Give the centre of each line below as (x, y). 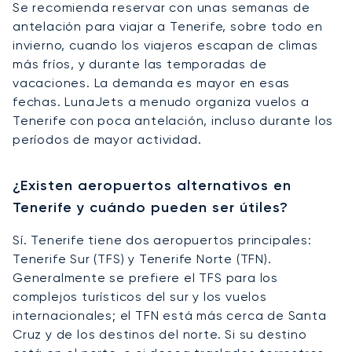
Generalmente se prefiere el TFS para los (145, 277)
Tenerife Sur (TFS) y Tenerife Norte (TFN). (142, 258)
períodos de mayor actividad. (107, 139)
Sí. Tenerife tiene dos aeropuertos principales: (162, 240)
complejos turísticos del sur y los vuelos (140, 296)
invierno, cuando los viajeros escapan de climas (165, 45)
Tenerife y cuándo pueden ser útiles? (150, 207)
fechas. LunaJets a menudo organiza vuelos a (161, 101)
